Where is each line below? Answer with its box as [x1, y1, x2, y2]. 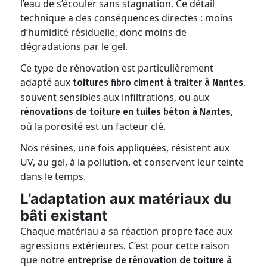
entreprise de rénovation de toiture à [67, 254, 232, 266]
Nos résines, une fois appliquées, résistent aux [20, 141, 230, 154]
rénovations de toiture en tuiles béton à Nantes [20, 106, 231, 117]
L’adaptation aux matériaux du [20, 190, 232, 207]
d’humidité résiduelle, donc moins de [20, 26, 187, 39]
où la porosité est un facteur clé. [20, 120, 166, 133]
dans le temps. [20, 170, 86, 183]
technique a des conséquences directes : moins [20, 11, 234, 24]
